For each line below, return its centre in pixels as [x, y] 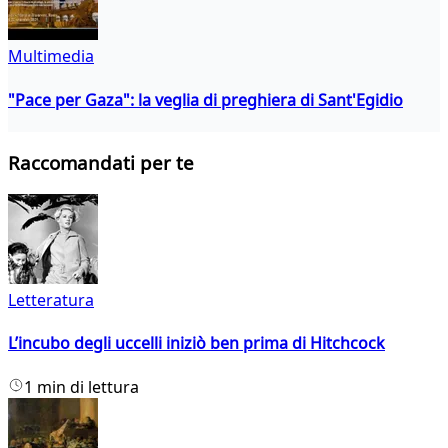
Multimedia [51, 56]
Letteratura [51, 300]
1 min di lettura [81, 386]
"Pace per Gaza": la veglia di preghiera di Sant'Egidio [205, 99]
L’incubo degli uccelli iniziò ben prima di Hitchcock [196, 343]
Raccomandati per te [101, 163]
